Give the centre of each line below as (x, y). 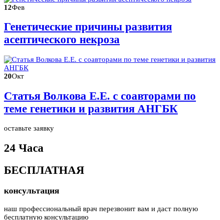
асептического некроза (62, 40)
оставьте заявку (29, 128)
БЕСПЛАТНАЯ (44, 170)
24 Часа (24, 148)
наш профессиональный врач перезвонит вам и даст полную (101, 208)
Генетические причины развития (88, 27)
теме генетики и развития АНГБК (91, 109)
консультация (32, 191)
